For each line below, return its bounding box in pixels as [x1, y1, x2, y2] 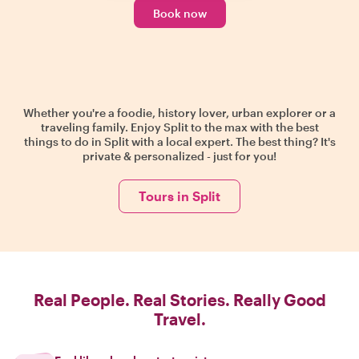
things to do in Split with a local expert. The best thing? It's [23, 135, 336, 148]
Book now [152, 6, 207, 20]
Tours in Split [139, 188, 220, 204]
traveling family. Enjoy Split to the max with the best [40, 120, 319, 134]
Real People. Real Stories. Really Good [33, 290, 326, 309]
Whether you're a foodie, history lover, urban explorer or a [23, 106, 336, 119]
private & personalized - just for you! [83, 149, 276, 163]
